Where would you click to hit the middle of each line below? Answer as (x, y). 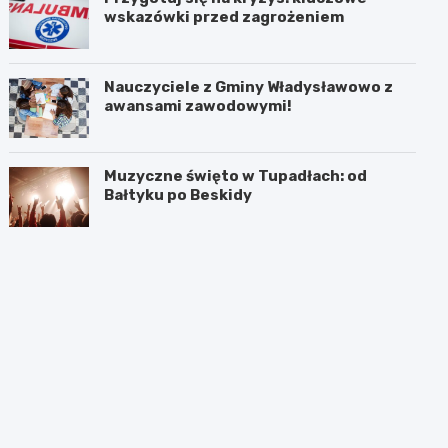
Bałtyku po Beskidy (178, 194)
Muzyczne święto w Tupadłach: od (236, 175)
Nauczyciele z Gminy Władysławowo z (249, 86)
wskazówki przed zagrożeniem (224, 16)
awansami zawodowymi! (198, 105)
